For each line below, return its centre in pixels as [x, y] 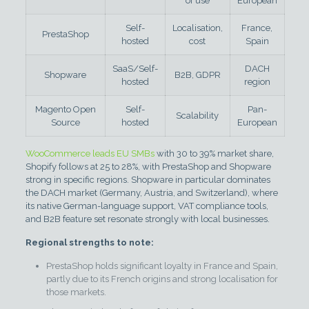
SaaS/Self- [135, 68]
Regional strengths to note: [89, 242]
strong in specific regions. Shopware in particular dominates [148, 179]
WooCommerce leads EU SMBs [90, 153]
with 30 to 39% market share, [214, 153]
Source [65, 122]
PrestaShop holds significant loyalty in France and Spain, [162, 266]
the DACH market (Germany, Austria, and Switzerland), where [151, 192]
